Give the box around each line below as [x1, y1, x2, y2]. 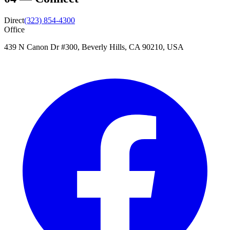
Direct [4, 15, 24, 25]
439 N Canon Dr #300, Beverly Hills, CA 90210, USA [4, 42, 184, 51]
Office [4, 25, 25, 34]
